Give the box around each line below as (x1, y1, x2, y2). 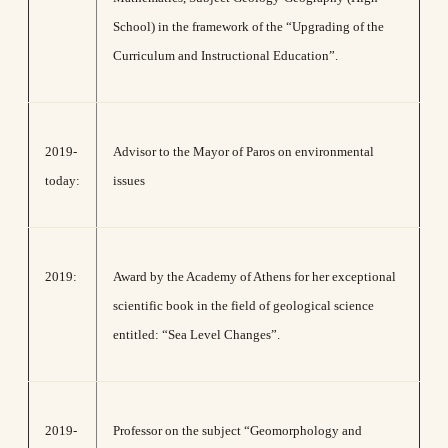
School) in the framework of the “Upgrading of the (113, 19, 384, 34)
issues (113, 173, 145, 188)
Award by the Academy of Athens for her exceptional (113, 269, 396, 284)
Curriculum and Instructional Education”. (113, 48, 338, 63)
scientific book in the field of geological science (113, 298, 374, 313)
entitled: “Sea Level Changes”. (113, 327, 280, 342)
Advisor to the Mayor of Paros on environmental (113, 144, 374, 159)
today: (45, 173, 80, 188)
